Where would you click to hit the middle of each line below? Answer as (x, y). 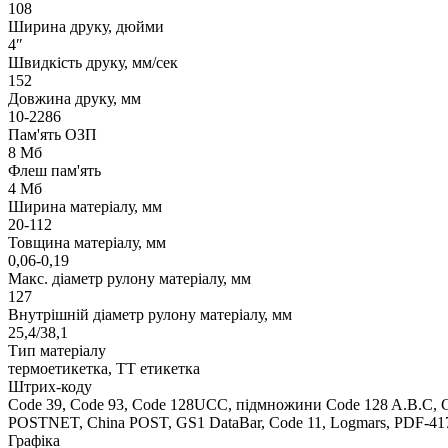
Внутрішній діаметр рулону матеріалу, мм (150, 315)
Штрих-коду (50, 387)
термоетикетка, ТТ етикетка (104, 369)
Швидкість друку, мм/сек (93, 63)
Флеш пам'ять (54, 171)
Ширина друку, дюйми (86, 27)
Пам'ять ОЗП (52, 135)
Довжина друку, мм (74, 99)
